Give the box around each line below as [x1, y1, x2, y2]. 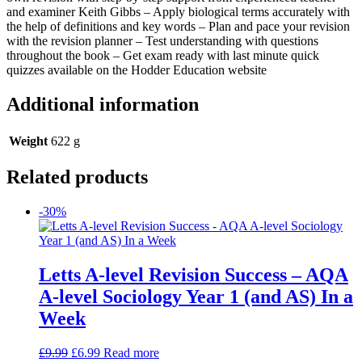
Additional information [6, 93, 199, 115]
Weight [9, 133, 48, 148]
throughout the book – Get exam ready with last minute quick [6, 48, 319, 62]
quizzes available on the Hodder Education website [6, 62, 267, 77]
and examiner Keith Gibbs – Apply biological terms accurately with [6, 4, 350, 19]
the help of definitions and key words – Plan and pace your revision [6, 19, 350, 33]
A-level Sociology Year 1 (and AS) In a [39, 286, 353, 308]
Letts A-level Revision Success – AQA [39, 264, 348, 286]
